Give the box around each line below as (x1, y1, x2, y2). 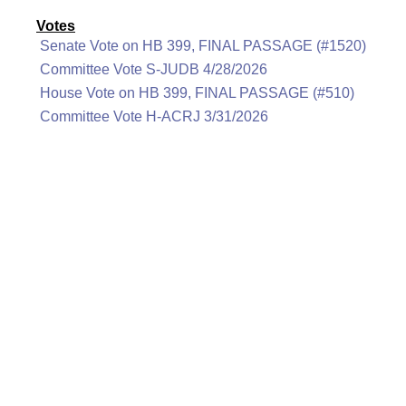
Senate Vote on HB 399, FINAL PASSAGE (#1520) (40, 38, 366, 53)
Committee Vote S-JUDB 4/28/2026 (40, 62, 267, 77)
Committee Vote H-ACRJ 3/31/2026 (40, 109, 268, 124)
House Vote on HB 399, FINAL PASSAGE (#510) (40, 85, 354, 101)
